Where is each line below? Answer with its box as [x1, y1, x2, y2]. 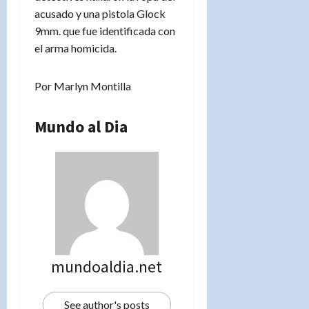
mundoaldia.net [51, 255, 163, 277]
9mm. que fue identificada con [34, 23, 175, 37]
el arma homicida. [34, 41, 117, 54]
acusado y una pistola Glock [34, 6, 166, 20]
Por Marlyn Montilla [34, 79, 131, 92]
